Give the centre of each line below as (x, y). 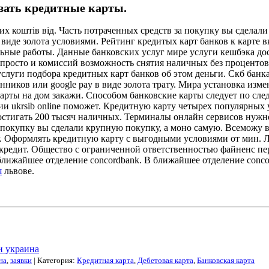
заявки (21, 260)
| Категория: (54, 260)
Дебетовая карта (165, 260)
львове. (18, 171)
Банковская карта (226, 260)
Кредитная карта (105, 260)
